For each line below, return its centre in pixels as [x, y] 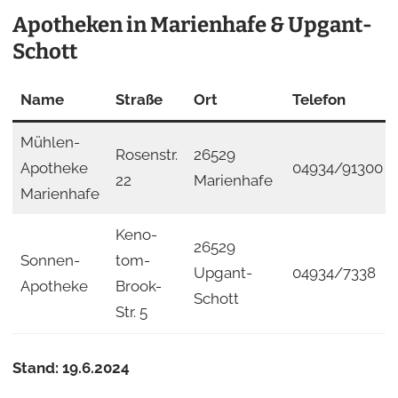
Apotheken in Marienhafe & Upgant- [192, 24]
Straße [139, 99]
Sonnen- [50, 260]
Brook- [138, 286]
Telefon [318, 99]
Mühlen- [50, 142]
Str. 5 [131, 311]
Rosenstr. [146, 154]
